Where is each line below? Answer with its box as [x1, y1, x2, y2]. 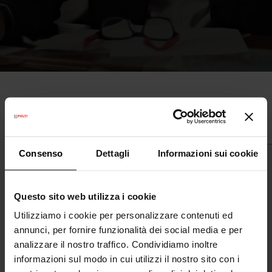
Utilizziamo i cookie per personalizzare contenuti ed [14, 209, 233, 220]
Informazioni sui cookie [157, 148, 258, 158]
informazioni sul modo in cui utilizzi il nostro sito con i [14, 253, 239, 264]
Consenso [19, 148, 63, 158]
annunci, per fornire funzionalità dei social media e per [14, 224, 242, 235]
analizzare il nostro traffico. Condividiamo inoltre [14, 239, 218, 250]
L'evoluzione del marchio [12, 116, 166, 129]
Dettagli [96, 148, 129, 158]
